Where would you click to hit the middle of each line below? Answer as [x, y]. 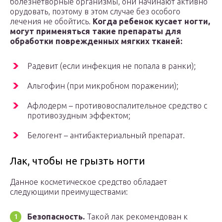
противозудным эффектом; [79, 116]
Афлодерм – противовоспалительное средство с [117, 106]
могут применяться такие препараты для [96, 31]
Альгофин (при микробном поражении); [103, 86]
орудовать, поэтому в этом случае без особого [95, 12]
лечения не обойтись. [51, 22]
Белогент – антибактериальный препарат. [106, 136]
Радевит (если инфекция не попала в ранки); [111, 66]
